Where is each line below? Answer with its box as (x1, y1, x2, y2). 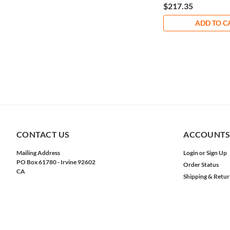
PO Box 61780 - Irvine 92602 (16, 158, 95, 166)
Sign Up (206, 149, 227, 157)
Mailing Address (16, 149, 60, 157)
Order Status (183, 161, 219, 169)
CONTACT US (16, 129, 70, 140)
